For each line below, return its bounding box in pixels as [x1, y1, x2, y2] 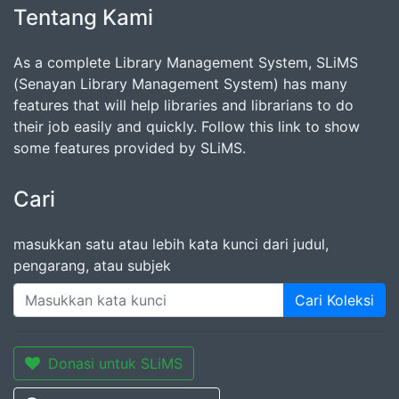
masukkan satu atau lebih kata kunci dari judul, [13, 234, 329, 253]
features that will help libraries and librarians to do [13, 95, 354, 114]
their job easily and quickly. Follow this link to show [13, 117, 360, 135]
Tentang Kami [13, 4, 153, 30]
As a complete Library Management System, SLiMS [13, 53, 358, 71]
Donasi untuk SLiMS [48, 354, 183, 372]
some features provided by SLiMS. [13, 138, 246, 157]
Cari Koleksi [295, 290, 374, 309]
